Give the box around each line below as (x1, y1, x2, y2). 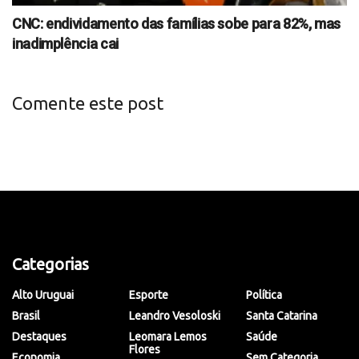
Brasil (12, 309, 40, 323)
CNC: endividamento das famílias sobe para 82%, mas (12, 15, 341, 33)
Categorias (12, 255, 89, 274)
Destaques (12, 330, 67, 344)
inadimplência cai (12, 35, 119, 53)
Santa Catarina (246, 309, 317, 323)
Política (246, 288, 282, 302)
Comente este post (12, 94, 163, 114)
